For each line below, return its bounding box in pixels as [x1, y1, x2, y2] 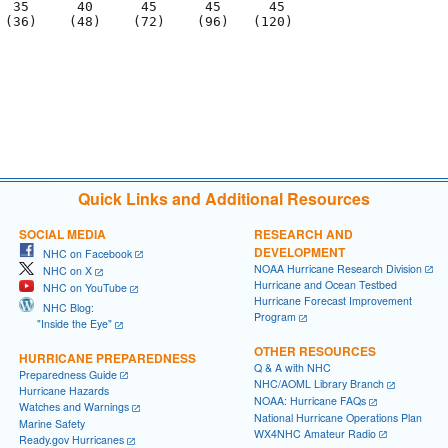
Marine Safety [19, 415, 85, 431]
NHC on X [34, 263, 92, 279]
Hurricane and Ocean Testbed [254, 277, 397, 293]
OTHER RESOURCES [254, 342, 376, 361]
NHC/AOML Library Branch [254, 376, 384, 392]
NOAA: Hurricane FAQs [254, 392, 366, 408]
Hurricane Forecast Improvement [254, 293, 412, 309]
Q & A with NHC [254, 360, 331, 376]
